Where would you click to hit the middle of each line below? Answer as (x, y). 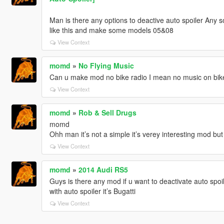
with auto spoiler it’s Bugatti (92, 191)
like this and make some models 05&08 (111, 30)
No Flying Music (106, 65)
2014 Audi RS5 (103, 169)
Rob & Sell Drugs (107, 112)
